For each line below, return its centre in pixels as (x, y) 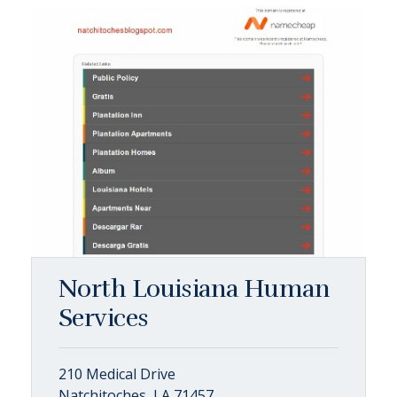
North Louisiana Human (195, 289)
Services (104, 318)
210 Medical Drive (117, 374)
